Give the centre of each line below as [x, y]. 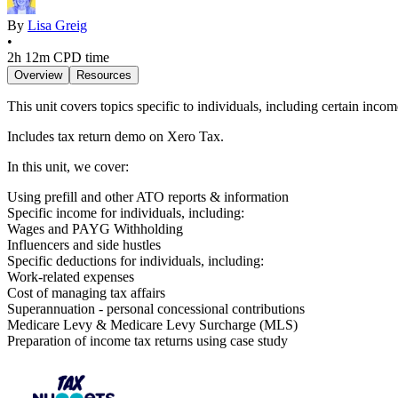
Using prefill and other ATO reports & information [148, 197]
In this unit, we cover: [68, 167]
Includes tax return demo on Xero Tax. [115, 137]
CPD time [81, 58]
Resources [104, 76]
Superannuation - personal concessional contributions [156, 309]
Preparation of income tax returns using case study [147, 341]
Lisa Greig [57, 26]
